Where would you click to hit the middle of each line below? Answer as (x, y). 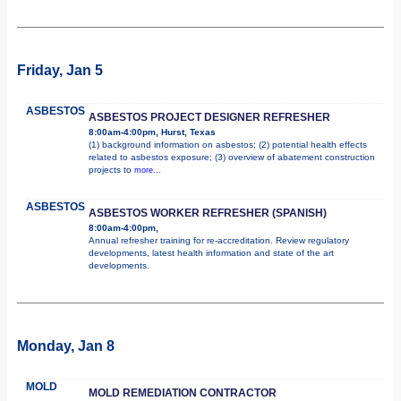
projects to (111, 169)
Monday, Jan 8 (66, 346)
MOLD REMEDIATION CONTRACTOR (183, 392)
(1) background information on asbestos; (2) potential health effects (228, 144)
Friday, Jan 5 (60, 70)
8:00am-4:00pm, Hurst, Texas (152, 132)
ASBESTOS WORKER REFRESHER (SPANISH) (208, 213)
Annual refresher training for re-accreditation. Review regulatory (219, 240)
